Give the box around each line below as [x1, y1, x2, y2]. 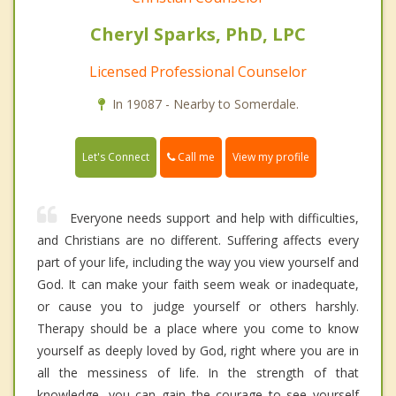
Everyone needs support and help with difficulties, [70, 209, 359, 227]
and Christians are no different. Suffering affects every [37, 232, 359, 249]
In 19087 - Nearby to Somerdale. [111, 95, 299, 112]
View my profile [232, 149, 309, 165]
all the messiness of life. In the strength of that [37, 364, 359, 382]
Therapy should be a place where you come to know [37, 320, 359, 338]
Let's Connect [82, 149, 149, 165]
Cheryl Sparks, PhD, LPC [90, 21, 306, 46]
